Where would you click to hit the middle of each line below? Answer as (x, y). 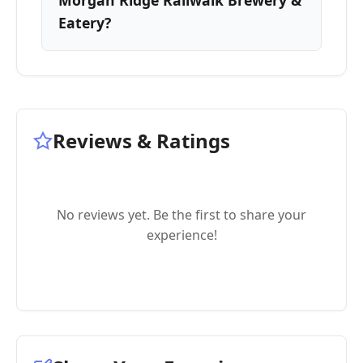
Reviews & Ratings (141, 141)
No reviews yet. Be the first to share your (181, 215)
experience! (181, 235)
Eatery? (85, 23)
